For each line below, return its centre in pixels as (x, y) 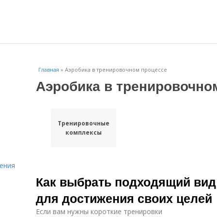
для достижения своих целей (124, 198)
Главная (49, 70)
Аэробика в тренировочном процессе (116, 70)
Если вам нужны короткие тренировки (99, 211)
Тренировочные (83, 123)
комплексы (83, 132)
